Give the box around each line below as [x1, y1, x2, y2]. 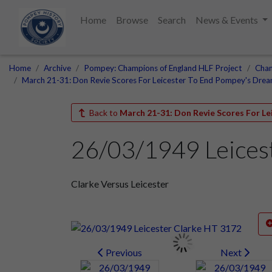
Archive [44, 63, 71, 73]
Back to [87, 107, 120, 118]
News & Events [195, 14, 260, 25]
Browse [115, 14, 148, 25]
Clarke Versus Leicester [71, 177, 169, 189]
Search [157, 14, 186, 25]
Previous [103, 246, 142, 258]
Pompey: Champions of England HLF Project [84, 63, 242, 73]
